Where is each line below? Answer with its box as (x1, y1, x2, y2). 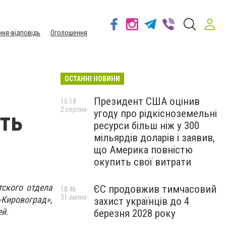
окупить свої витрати (94, 156, 191, 168)
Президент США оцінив (94, 95, 200, 107)
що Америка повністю (94, 144, 193, 156)
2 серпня (61, 105, 87, 114)
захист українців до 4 (94, 195, 189, 207)
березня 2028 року (94, 207, 176, 219)
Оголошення (50, 29, 87, 37)
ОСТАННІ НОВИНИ (65, 75, 120, 83)
